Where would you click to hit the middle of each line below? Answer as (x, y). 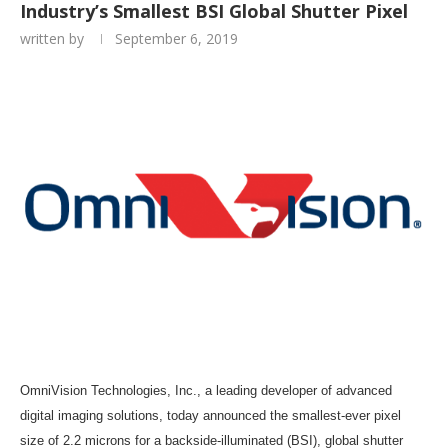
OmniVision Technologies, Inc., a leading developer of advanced (206, 391)
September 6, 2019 (176, 39)
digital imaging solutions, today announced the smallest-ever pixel (210, 416)
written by (54, 39)
